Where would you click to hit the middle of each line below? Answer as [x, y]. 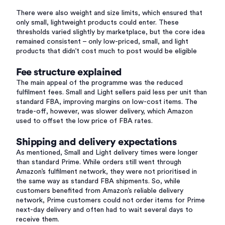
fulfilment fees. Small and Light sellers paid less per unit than [111, 92]
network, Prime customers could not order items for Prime [110, 200]
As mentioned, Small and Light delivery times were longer [107, 153]
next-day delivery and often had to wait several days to [104, 210]
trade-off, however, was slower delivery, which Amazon [104, 111]
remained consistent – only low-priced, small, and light [102, 42]
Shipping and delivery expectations [96, 142]
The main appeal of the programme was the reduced [99, 83]
